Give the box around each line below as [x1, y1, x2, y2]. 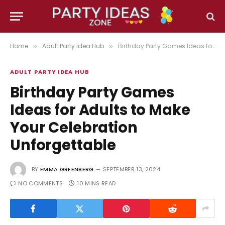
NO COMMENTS [18, 179, 63, 187]
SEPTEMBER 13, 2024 [102, 165, 160, 174]
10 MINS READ [77, 179, 116, 187]
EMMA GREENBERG [40, 165, 94, 174]
